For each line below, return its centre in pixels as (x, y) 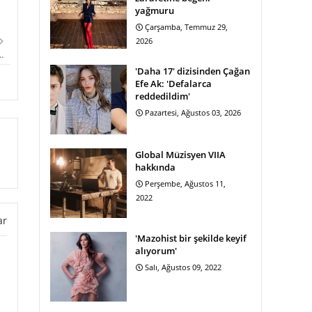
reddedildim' (163, 96)
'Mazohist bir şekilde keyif (191, 238)
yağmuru (155, 10)
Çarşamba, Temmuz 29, (186, 27)
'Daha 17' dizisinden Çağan (193, 71)
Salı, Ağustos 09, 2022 (183, 267)
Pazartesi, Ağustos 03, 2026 (193, 112)
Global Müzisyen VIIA (180, 155)
